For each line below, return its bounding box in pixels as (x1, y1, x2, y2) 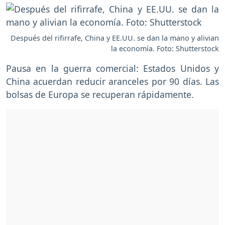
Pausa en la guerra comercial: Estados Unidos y (6, 62, 219, 74)
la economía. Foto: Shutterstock (111, 43, 219, 53)
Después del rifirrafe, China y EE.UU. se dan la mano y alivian (11, 33, 219, 43)
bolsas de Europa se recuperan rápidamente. (6, 88, 194, 100)
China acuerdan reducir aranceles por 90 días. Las (6, 75, 219, 87)
